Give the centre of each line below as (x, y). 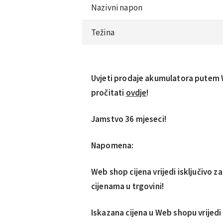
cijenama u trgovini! (128, 186)
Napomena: (112, 145)
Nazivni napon (117, 7)
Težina (103, 32)
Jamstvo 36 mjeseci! (129, 119)
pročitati (109, 92)
